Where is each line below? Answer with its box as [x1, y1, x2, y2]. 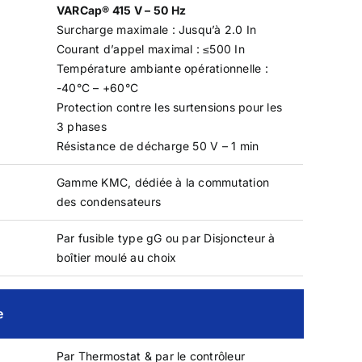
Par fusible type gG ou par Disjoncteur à [56, 230, 276, 245]
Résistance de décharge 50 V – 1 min [56, 138, 259, 153]
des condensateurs [56, 194, 162, 208]
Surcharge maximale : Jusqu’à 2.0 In [56, 22, 257, 36]
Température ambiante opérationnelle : [56, 61, 268, 75]
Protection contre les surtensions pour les [56, 99, 283, 114]
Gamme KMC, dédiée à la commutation [56, 175, 270, 189]
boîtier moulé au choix [56, 250, 177, 264]
